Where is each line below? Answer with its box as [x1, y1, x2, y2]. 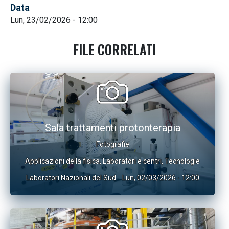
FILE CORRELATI [73, 40, 156, 59]
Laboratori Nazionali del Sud [26, 174, 116, 182]
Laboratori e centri [103, 157, 162, 165]
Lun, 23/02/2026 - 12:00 [10, 15, 98, 25]
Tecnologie [165, 157, 200, 165]
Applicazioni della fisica [25, 157, 100, 165]
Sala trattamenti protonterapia [44, 122, 180, 134]
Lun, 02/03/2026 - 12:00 [122, 174, 199, 182]
